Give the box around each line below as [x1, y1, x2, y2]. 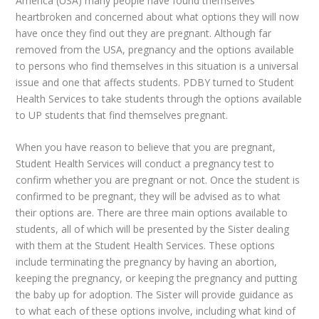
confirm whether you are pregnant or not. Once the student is [16, 173, 300, 187]
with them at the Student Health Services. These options [16, 239, 276, 253]
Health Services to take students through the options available [16, 91, 303, 105]
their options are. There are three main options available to [16, 206, 288, 220]
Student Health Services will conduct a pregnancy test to [16, 157, 275, 171]
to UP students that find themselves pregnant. [16, 108, 229, 122]
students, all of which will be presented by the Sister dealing [16, 222, 290, 236]
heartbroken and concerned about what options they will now [16, 9, 300, 23]
